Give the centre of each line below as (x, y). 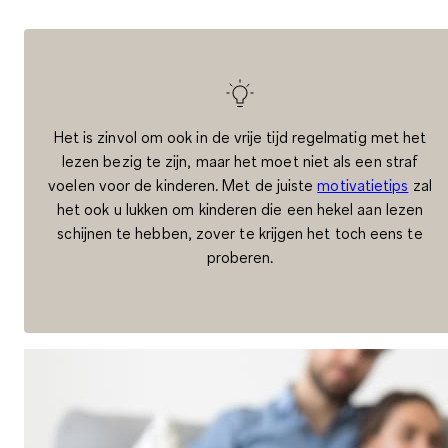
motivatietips (363, 184)
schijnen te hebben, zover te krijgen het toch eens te (240, 232)
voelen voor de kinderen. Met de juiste (183, 184)
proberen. (240, 256)
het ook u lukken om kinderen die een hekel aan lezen (240, 208)
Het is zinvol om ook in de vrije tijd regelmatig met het (240, 136)
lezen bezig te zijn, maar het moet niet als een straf (240, 160)
